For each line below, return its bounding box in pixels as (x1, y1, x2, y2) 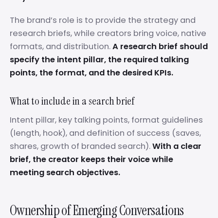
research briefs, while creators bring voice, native (10, 28, 206, 39)
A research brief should (112, 41, 208, 52)
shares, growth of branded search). (10, 141, 152, 152)
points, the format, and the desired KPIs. (10, 67, 173, 78)
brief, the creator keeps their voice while (10, 154, 173, 165)
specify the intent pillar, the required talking (10, 54, 189, 65)
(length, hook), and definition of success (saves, (10, 127, 201, 139)
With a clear (152, 141, 201, 152)
